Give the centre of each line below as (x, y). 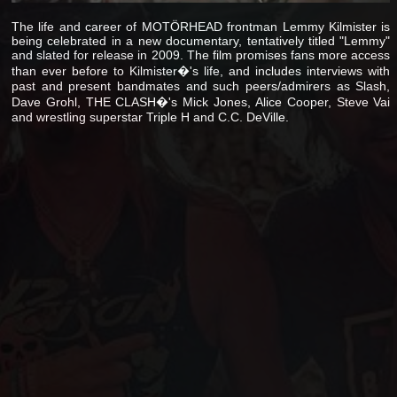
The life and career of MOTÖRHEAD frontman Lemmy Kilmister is (201, 26)
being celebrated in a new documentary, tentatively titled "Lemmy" (201, 40)
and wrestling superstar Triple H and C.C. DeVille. (150, 117)
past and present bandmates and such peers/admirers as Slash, (201, 86)
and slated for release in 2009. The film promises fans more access (201, 54)
